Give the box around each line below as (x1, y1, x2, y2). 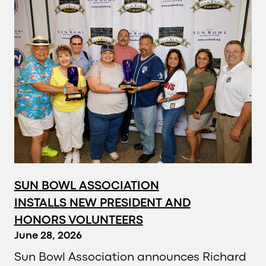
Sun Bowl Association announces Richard (14, 252, 246, 262)
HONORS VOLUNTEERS (14, 215, 143, 226)
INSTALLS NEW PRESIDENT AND (14, 198, 191, 208)
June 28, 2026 (14, 231, 82, 240)
